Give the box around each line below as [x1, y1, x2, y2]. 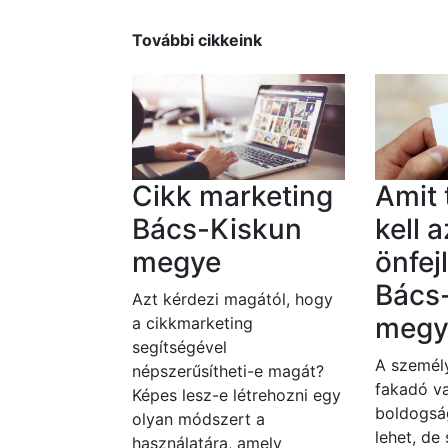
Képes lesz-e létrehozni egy [132, 385, 341, 406]
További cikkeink [132, 30, 262, 51]
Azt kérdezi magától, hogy [132, 289, 333, 310]
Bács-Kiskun [132, 212, 302, 247]
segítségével [132, 337, 227, 358]
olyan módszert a [132, 409, 265, 430]
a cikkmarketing [132, 313, 253, 334]
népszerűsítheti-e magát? [132, 361, 324, 382]
